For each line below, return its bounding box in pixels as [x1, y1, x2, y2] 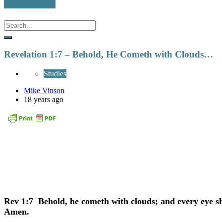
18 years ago [24, 95, 63, 104]
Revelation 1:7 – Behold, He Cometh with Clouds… [4, 49, 213, 60]
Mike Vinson [24, 86, 64, 95]
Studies [44, 69, 66, 78]
